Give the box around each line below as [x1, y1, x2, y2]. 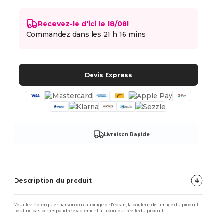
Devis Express [84, 71, 132, 78]
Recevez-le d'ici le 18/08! [38, 19, 129, 28]
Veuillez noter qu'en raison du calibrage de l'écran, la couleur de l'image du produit [14, 202, 199, 207]
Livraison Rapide [104, 131, 150, 138]
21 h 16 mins [103, 30, 146, 39]
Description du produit [14, 177, 92, 184]
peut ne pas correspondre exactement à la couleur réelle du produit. [14, 208, 165, 213]
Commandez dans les [26, 30, 104, 39]
